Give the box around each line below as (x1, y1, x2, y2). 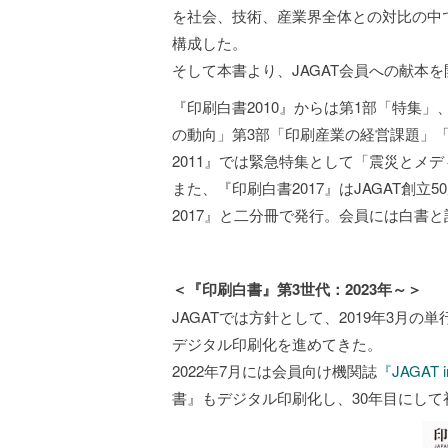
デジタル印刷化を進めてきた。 (172, 333, 382, 354)
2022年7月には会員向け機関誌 (172, 360, 377, 381)
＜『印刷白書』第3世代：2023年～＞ (172, 278, 422, 300)
